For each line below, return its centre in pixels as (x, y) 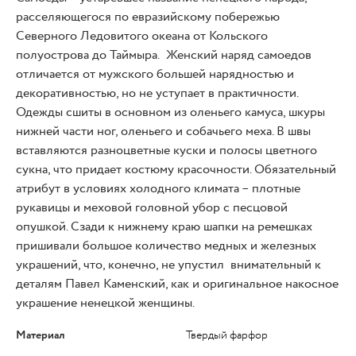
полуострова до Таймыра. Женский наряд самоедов (164, 56)
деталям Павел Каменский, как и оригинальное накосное (177, 284)
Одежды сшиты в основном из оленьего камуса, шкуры (170, 113)
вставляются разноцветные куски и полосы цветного (166, 151)
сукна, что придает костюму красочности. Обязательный (176, 170)
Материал (41, 336)
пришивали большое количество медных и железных (166, 246)
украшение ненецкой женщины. (105, 304)
